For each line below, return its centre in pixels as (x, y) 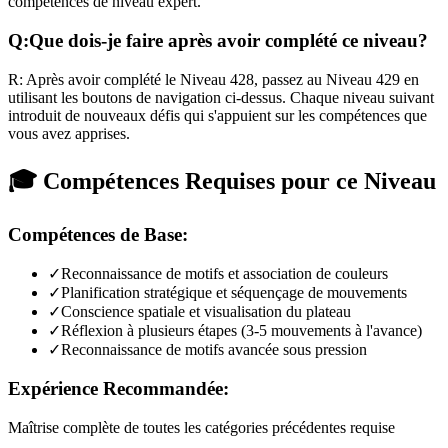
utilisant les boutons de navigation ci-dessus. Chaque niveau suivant (221, 97)
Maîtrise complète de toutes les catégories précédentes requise (201, 427)
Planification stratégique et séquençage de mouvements (234, 293)
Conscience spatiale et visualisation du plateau (206, 312)
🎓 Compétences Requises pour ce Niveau (222, 180)
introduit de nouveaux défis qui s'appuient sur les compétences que (217, 115)
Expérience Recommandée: (118, 389)
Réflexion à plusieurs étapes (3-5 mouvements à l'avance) (241, 331)
